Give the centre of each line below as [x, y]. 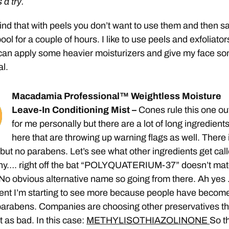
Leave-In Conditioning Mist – [75, 110]
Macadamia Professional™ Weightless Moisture [117, 96]
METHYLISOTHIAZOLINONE [148, 221]
